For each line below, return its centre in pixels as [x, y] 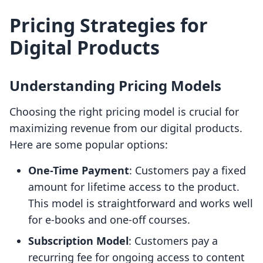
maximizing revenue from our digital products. [126, 128]
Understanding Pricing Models [115, 86]
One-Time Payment [79, 171]
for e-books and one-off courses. [109, 220]
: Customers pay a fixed [188, 171]
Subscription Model [78, 241]
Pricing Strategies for [109, 25]
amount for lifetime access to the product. [134, 187]
